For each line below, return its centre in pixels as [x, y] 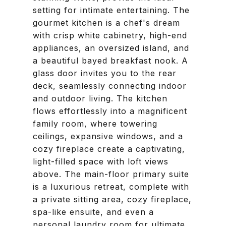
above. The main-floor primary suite [111, 174]
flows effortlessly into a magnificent [110, 111]
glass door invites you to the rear [105, 73]
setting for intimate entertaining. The [111, 10]
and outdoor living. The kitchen [100, 98]
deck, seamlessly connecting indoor [110, 86]
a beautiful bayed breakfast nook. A [110, 61]
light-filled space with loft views [101, 161]
